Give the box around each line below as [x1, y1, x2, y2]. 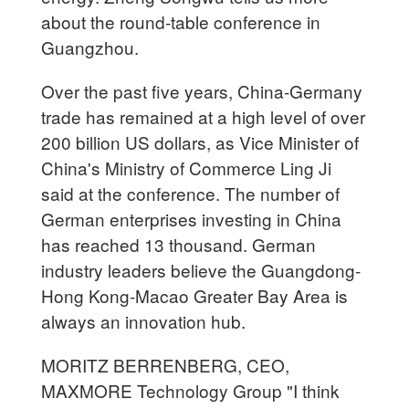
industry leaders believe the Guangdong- [41, 257, 362, 282]
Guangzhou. [41, 34, 144, 59]
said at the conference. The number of [41, 180, 341, 205]
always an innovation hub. [41, 308, 246, 333]
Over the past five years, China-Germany [41, 78, 363, 103]
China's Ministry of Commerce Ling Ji [41, 154, 332, 180]
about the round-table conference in [41, 8, 321, 34]
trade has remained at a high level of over [41, 103, 366, 129]
